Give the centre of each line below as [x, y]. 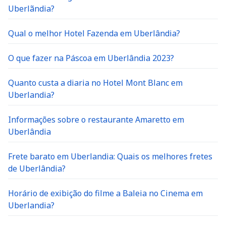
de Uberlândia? [37, 168]
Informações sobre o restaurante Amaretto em [96, 120]
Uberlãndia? [31, 9]
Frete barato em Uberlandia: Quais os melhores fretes [110, 156]
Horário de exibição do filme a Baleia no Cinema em [105, 193]
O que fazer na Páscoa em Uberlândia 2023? [91, 58]
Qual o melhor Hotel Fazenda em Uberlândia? [94, 33]
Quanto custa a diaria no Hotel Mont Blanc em [95, 83]
